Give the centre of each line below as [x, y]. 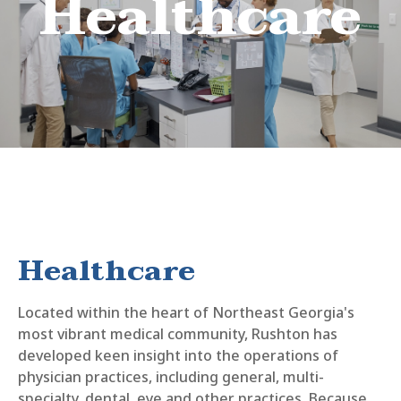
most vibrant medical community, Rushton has [178, 334]
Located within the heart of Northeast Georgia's [186, 312]
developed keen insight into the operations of [178, 355]
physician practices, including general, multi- [171, 377]
